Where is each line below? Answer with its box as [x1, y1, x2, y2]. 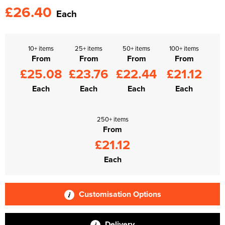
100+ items [169, 43, 199, 53]
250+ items [96, 114, 129, 124]
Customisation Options [76, 188, 161, 200]
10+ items [28, 43, 54, 53]
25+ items [75, 43, 102, 53]
